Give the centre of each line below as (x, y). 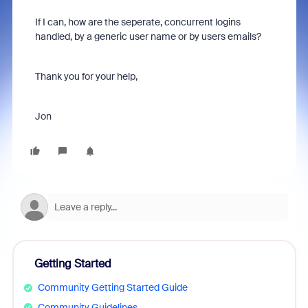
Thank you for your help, (86, 76)
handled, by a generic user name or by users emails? (148, 36)
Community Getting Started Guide (112, 287)
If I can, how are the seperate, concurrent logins (137, 22)
